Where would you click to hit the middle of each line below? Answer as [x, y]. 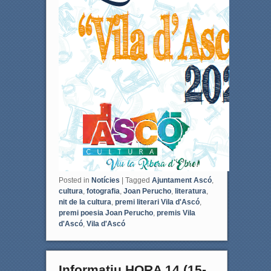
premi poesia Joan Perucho [106, 213]
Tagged [137, 181]
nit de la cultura [85, 202]
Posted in [74, 181]
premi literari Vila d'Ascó [157, 202]
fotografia [103, 191]
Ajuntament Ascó [181, 181]
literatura [190, 191]
